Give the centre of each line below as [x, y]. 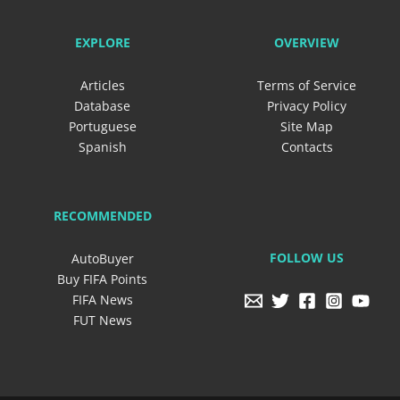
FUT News [102, 320]
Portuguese [102, 126]
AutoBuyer [102, 258]
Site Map [307, 126]
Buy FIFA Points [102, 279]
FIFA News [102, 299]
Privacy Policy [307, 105]
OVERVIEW [307, 42]
